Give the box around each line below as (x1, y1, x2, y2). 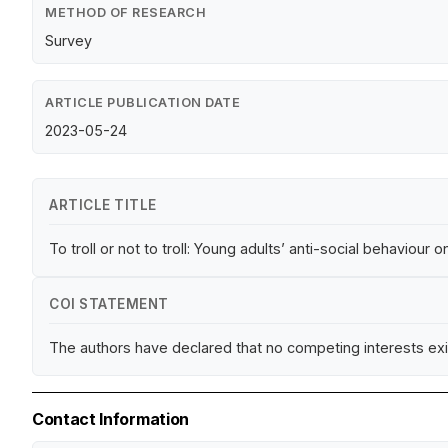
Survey (45, 32, 92, 50)
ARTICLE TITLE (49, 197, 157, 214)
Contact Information (32, 409, 189, 430)
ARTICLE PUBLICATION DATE (45, 95, 240, 111)
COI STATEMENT (49, 296, 169, 313)
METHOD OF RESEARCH (45, 5, 206, 21)
